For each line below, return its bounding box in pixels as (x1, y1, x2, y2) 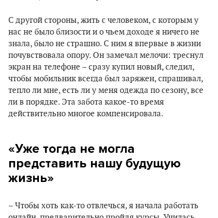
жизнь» (8, 170, 54, 185)
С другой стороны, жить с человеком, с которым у (8, 16, 199, 25)
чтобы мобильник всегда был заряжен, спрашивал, (8, 74, 203, 84)
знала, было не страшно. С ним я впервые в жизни (8, 39, 201, 49)
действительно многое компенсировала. (8, 109, 163, 119)
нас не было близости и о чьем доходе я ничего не (8, 27, 200, 37)
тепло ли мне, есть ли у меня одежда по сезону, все (8, 86, 203, 95)
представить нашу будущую (8, 156, 181, 171)
